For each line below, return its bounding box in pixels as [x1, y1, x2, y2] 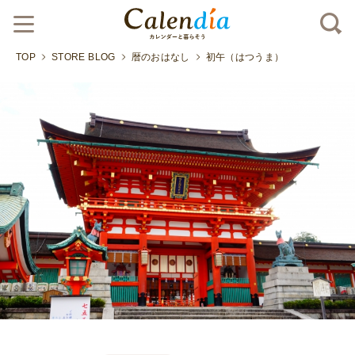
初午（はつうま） [205, 52, 284, 63]
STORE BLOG [52, 52, 116, 63]
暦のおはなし [131, 52, 190, 63]
